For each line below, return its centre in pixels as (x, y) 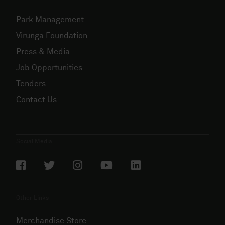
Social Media (34, 141)
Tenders (31, 84)
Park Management (50, 19)
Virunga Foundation (52, 35)
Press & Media (43, 51)
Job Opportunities (49, 68)
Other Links (32, 198)
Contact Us (36, 100)
